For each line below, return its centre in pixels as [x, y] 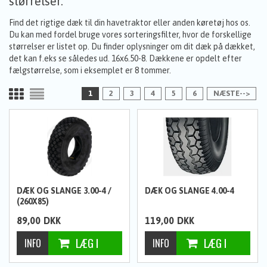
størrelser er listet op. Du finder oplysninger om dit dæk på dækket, [132, 47]
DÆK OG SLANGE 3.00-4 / [64, 191]
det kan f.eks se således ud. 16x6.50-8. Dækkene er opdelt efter [125, 59]
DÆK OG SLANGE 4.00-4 [190, 191]
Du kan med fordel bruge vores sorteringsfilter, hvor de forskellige [130, 35]
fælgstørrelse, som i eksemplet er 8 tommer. [91, 71]
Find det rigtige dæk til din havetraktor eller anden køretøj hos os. [130, 23]
